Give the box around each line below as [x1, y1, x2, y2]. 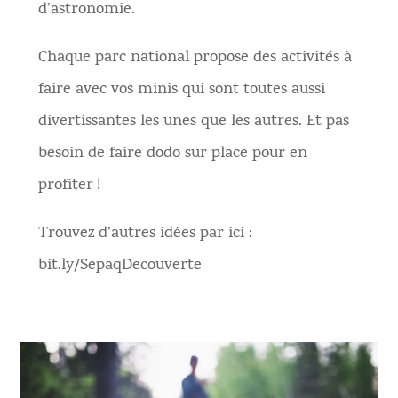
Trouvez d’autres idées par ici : [37, 222, 252, 246]
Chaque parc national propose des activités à [37, 46, 352, 70]
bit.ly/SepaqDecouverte [37, 254, 202, 278]
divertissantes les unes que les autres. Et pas [37, 110, 349, 134]
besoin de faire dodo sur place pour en [37, 142, 307, 166]
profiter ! [37, 174, 100, 198]
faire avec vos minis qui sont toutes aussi [37, 78, 325, 102]
